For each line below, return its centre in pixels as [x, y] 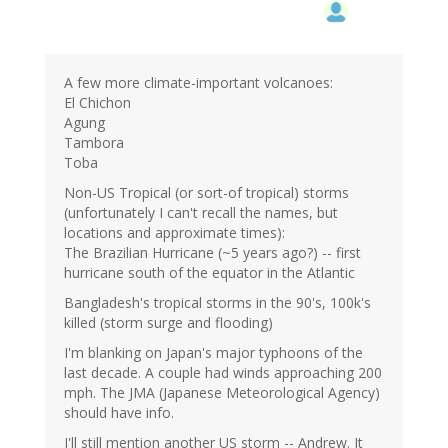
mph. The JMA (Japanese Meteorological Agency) [222, 393]
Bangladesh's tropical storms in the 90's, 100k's [217, 303]
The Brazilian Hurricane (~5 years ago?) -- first [212, 253]
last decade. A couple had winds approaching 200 [223, 373]
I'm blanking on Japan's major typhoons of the [213, 353]
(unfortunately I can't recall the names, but [201, 213]
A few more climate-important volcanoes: [198, 83]
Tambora [94, 143]
